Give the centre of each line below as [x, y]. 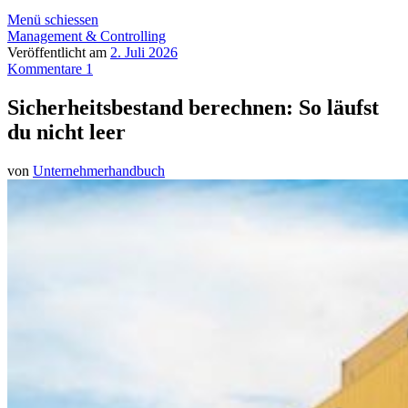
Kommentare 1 [50, 69]
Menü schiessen [53, 20]
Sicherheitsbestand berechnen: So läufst [193, 107]
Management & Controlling [87, 36]
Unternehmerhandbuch [99, 170]
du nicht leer [66, 132]
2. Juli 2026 [144, 52]
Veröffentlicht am [59, 52]
